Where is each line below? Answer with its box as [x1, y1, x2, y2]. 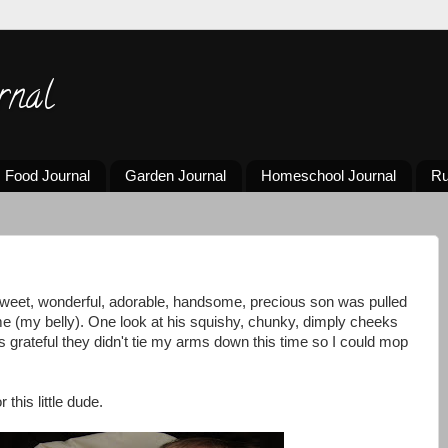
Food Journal [5, 167, 91, 185]
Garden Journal [125, 167, 226, 185]
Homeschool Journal [260, 167, 396, 185]
